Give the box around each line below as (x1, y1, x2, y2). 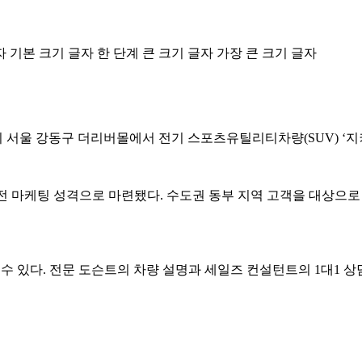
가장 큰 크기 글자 (217, 45, 317, 60)
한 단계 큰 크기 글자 (97, 45, 213, 60)
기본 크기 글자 (10, 45, 94, 60)
